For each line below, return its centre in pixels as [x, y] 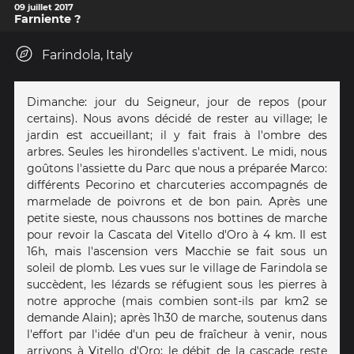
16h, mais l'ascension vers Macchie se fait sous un [177, 251]
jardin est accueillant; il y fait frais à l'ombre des [177, 135]
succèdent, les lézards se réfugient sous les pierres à [177, 284]
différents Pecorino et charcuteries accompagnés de [177, 185]
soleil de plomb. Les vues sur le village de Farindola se [177, 267]
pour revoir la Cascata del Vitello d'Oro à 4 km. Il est [177, 234]
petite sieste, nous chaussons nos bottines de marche [177, 218]
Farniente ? [47, 19]
